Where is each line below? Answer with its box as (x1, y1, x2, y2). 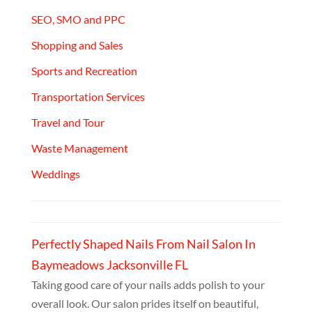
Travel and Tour (31, 116, 104, 130)
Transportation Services (31, 90, 145, 104)
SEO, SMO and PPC (31, 13, 125, 26)
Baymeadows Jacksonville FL (31, 257, 188, 273)
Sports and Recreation (31, 64, 137, 78)
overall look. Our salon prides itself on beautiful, (31, 297, 258, 311)
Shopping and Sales (31, 38, 123, 52)
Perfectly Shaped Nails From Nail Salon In (31, 236, 256, 252)
